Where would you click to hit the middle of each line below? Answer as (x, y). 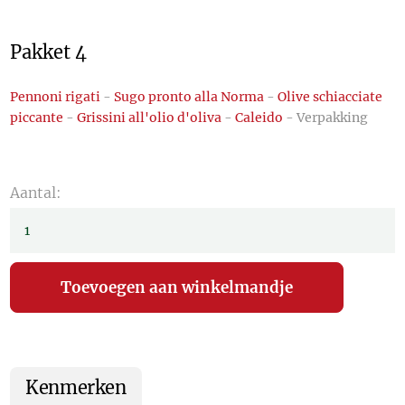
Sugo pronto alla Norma (189, 97)
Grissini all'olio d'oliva (150, 118)
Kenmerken (76, 387)
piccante (37, 118)
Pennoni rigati (56, 97)
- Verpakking (326, 118)
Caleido (259, 118)
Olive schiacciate (330, 97)
